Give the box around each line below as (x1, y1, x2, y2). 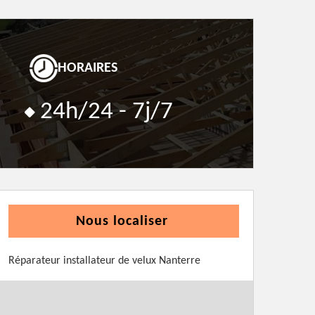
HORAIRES (58, 61, 117, 75)
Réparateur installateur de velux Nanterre (8, 255, 200, 266)
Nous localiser (76, 214, 168, 229)
